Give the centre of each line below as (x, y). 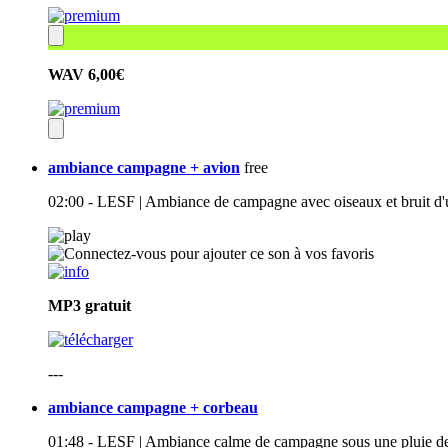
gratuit (108, 306)
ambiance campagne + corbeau (153, 408)
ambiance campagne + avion (144, 168)
